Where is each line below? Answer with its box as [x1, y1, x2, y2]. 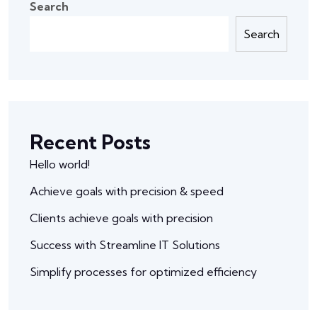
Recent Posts [30, 129, 151, 154]
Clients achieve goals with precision [30, 210, 213, 225]
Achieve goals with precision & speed [30, 183, 224, 198]
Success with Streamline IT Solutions [30, 237, 220, 252]
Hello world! [30, 156, 90, 171]
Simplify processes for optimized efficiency [30, 264, 257, 279]
